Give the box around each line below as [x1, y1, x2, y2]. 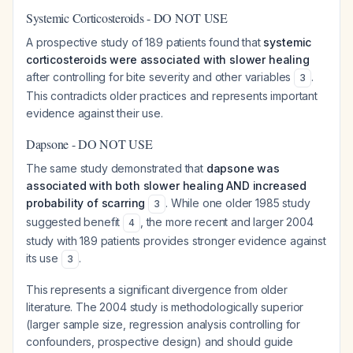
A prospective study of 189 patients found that [26, 35, 264, 49]
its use [26, 251, 61, 265]
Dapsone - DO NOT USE [26, 136, 153, 152]
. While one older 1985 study [165, 196, 310, 210]
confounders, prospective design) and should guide [26, 335, 294, 348]
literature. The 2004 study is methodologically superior [26, 300, 304, 314]
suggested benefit [26, 215, 124, 229]
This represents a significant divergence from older [26, 283, 288, 296]
